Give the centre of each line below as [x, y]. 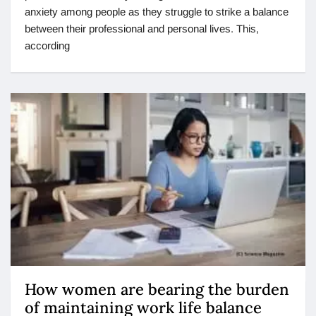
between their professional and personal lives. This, [142, 29]
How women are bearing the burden [157, 290]
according [47, 46]
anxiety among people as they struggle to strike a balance [157, 12]
